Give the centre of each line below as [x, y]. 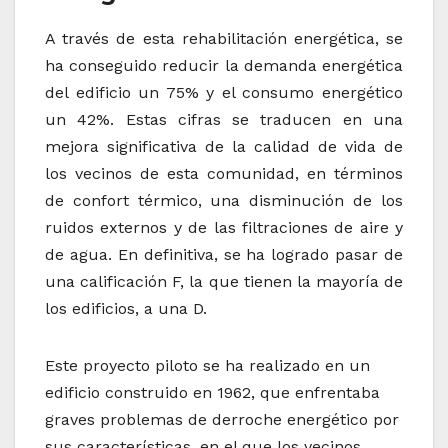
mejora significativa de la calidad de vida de [224, 147]
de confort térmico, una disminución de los [224, 201]
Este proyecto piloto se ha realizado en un [207, 366]
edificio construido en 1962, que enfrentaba [212, 393]
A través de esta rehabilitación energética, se [224, 39]
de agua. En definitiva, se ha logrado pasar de [224, 255]
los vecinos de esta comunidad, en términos [224, 174]
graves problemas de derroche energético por [222, 420]
